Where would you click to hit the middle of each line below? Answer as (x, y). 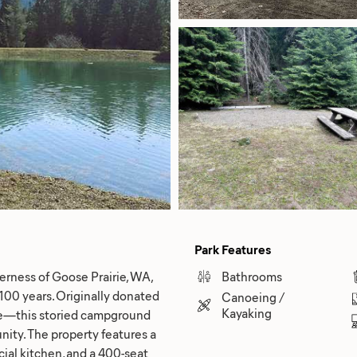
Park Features (233, 249)
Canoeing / (253, 297)
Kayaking (247, 313)
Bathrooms (252, 276)
